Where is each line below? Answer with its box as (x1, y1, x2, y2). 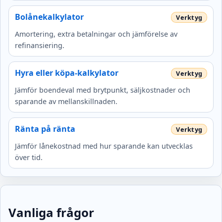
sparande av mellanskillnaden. (15, 97, 117, 107)
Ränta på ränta (15, 123, 75, 135)
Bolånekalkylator (15, 11, 84, 23)
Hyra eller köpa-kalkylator (15, 67, 118, 79)
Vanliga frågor (8, 204, 94, 221)
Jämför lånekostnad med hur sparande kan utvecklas (15, 141, 193, 151)
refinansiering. (15, 41, 64, 51)
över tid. (15, 153, 43, 163)
